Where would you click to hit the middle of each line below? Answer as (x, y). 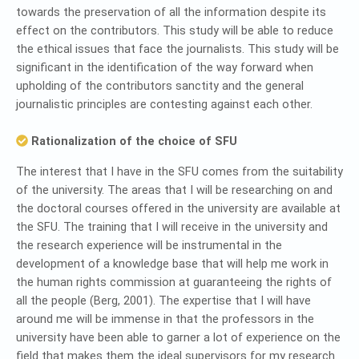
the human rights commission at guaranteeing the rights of (174, 282)
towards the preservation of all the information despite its (171, 12)
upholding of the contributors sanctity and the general (160, 86)
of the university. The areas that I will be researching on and (174, 190)
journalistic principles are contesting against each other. (164, 105)
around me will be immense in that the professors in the (165, 319)
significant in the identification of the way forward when (165, 68)
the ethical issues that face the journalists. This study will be (177, 49)
